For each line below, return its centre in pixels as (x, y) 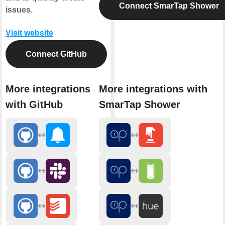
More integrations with (153, 89)
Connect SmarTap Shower (169, 6)
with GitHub (34, 105)
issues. (19, 10)
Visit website (29, 33)
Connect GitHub (56, 54)
